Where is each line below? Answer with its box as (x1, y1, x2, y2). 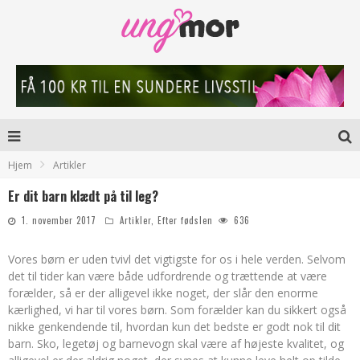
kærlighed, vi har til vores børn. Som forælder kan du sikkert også (8, 302, 346, 317)
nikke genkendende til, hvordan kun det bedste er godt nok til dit (8, 319, 341, 334)
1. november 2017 (22, 214, 96, 227)
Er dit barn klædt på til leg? (8, 186, 158, 206)
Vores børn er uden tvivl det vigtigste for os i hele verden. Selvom (8, 252, 346, 267)
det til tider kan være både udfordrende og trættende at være (8, 268, 327, 284)
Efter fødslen (157, 214, 213, 227)
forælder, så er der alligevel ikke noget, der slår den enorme (8, 285, 318, 301)
